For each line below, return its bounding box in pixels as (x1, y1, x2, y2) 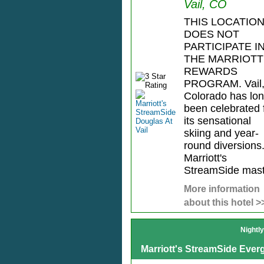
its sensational (183, 115, 251, 127)
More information (183, 184, 260, 194)
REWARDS (183, 65, 237, 78)
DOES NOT (183, 28, 239, 41)
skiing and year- (183, 127, 259, 140)
